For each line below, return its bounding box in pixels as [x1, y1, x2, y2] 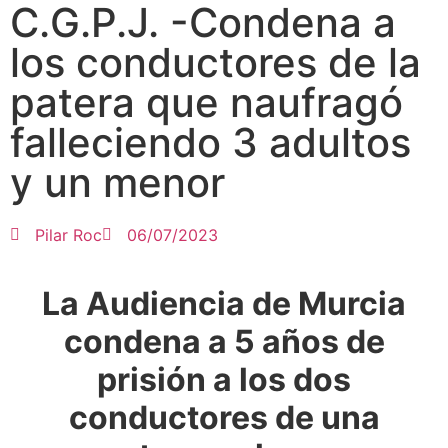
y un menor [10, 158, 225, 208]
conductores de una [68, 398, 380, 438]
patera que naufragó [10, 78, 403, 128]
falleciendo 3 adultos [10, 118, 411, 168]
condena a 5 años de [63, 322, 385, 362]
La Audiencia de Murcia [42, 284, 406, 324]
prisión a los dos [97, 360, 351, 400]
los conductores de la [10, 38, 421, 88]
